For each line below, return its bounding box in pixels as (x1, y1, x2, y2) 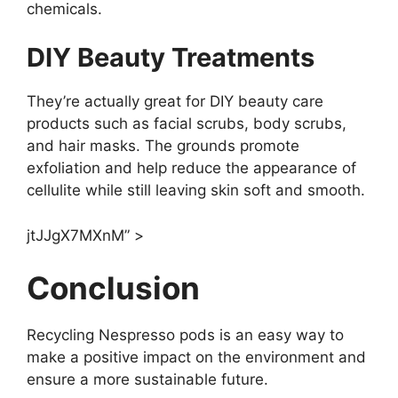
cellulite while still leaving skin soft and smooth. (27, 181, 365, 200)
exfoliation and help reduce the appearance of (27, 159, 356, 178)
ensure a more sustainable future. (27, 370, 268, 389)
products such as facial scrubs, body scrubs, (27, 115, 346, 133)
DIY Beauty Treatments (27, 42, 314, 74)
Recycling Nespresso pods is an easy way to (27, 326, 344, 345)
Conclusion (27, 269, 200, 307)
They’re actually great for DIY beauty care (27, 92, 323, 111)
